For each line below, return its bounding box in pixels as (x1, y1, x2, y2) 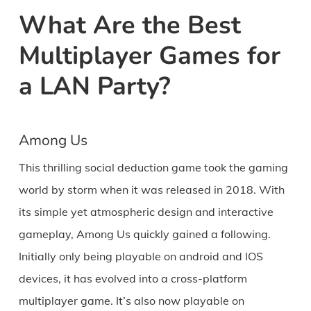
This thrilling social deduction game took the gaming (18, 160, 288, 175)
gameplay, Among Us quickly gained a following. (18, 227, 271, 242)
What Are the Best (18, 8, 241, 43)
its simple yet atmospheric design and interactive (18, 205, 274, 219)
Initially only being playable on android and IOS (18, 249, 263, 264)
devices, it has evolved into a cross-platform (18, 271, 247, 286)
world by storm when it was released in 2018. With (18, 183, 285, 197)
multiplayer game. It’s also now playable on (18, 294, 244, 308)
